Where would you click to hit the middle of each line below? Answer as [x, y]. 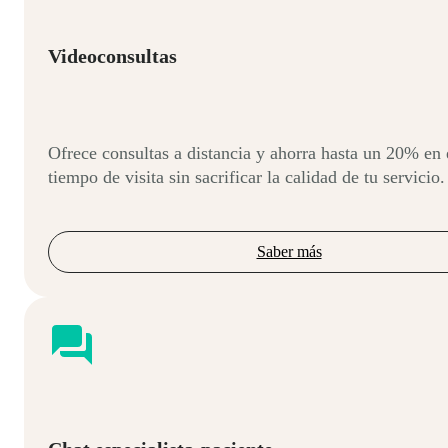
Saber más [289, 252]
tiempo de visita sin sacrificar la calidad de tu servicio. [246, 177]
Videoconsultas [112, 55]
